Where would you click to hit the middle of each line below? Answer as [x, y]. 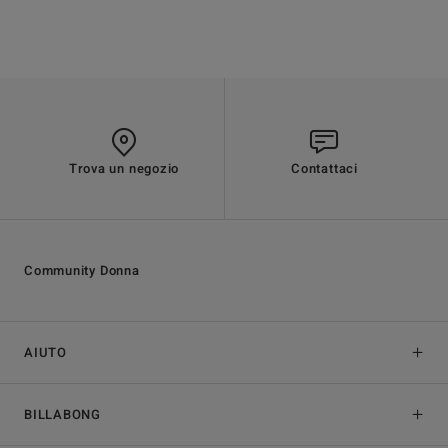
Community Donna [82, 270]
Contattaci [324, 168]
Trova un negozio [124, 168]
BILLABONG [63, 414]
